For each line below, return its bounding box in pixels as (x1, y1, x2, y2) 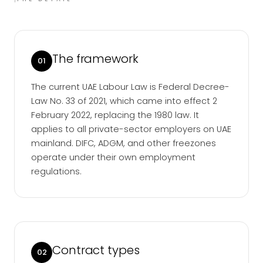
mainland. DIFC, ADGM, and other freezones (31, 137, 216, 150)
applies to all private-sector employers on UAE (31, 123, 231, 136)
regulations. (31, 166, 82, 178)
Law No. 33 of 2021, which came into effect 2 (31, 95, 217, 107)
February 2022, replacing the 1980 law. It (31, 109, 199, 122)
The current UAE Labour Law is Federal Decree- (31, 81, 230, 93)
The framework (52, 50, 139, 68)
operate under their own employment (31, 151, 195, 164)
